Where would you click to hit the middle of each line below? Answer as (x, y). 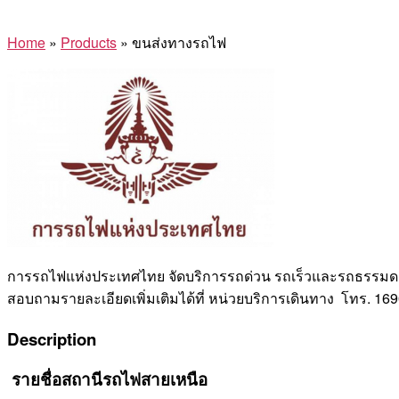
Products (89, 42)
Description (52, 338)
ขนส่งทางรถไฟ (179, 42)
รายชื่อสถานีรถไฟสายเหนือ (107, 379)
